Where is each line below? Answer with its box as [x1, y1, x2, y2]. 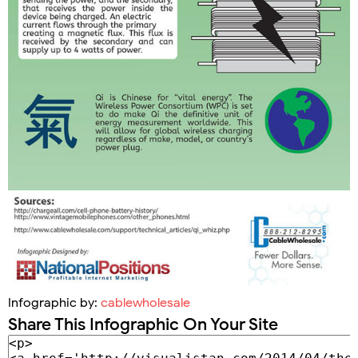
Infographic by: [8, 295, 101, 312]
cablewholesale [101, 295, 190, 312]
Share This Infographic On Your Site [8, 314, 278, 336]
